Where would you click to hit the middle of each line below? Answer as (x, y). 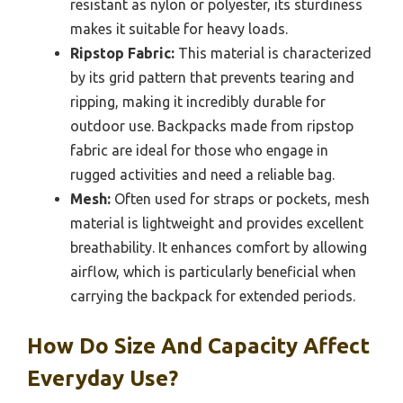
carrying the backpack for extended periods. (213, 296)
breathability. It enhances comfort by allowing (219, 248)
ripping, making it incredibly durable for (198, 102)
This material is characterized (273, 54)
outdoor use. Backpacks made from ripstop (212, 126)
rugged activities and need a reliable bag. (202, 175)
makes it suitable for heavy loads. (179, 29)
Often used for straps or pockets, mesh (240, 199)
